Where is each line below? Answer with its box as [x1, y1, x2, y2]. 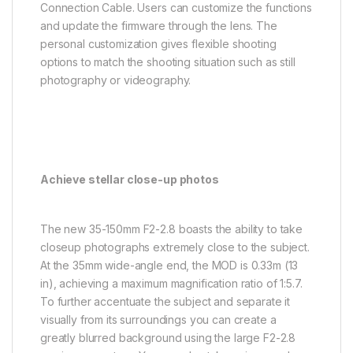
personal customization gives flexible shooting [40, 37, 277, 51]
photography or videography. [40, 73, 191, 87]
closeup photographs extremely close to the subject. [40, 240, 310, 255]
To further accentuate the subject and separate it [40, 295, 291, 309]
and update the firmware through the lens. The [40, 19, 277, 33]
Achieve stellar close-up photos [40, 173, 219, 187]
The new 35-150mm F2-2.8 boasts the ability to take [40, 222, 303, 236]
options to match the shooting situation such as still [40, 55, 295, 69]
